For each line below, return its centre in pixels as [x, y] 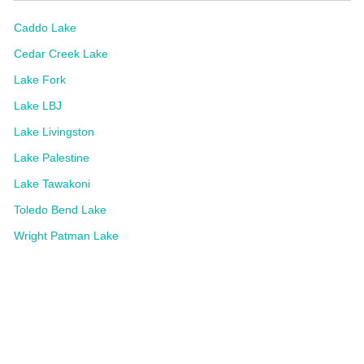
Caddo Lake [45, 27]
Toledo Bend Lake [60, 209]
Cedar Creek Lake [61, 53]
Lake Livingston [54, 131]
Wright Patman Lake [66, 235]
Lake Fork [40, 79]
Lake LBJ [38, 105]
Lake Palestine [52, 157]
